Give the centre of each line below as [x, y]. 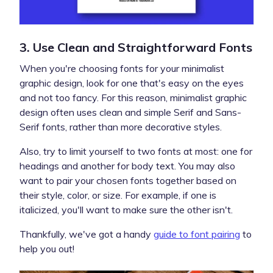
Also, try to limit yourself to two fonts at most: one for [136, 151]
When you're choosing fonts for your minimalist [122, 68]
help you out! [47, 248]
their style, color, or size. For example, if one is [118, 195]
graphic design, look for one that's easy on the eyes [132, 83]
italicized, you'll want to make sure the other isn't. [126, 209]
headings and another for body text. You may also [127, 165]
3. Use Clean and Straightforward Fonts [136, 47]
